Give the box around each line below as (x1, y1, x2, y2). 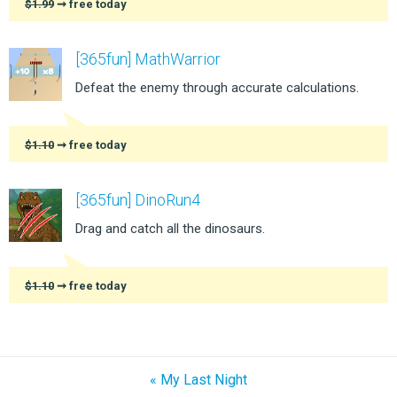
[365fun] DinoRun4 (75, 190, 200, 209)
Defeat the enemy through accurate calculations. (75, 79, 359, 96)
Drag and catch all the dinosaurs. (75, 220, 265, 237)
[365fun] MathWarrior (75, 49, 221, 68)
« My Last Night (150, 370, 247, 388)
